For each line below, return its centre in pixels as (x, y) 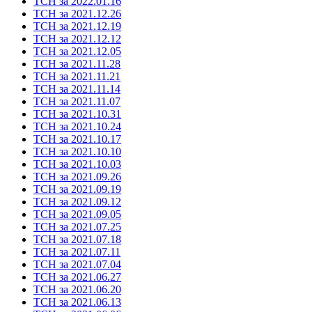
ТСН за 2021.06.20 (77, 289)
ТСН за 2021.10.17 (77, 139)
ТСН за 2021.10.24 (77, 126)
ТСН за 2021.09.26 (77, 176)
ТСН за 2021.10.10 (77, 151)
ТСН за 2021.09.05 (77, 214)
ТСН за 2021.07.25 (77, 226)
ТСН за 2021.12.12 (77, 38)
